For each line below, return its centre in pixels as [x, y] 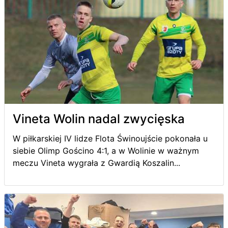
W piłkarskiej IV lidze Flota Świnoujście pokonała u [110, 138]
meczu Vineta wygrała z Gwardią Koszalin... [96, 163]
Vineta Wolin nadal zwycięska [99, 119]
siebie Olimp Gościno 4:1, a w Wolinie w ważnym [106, 151]
